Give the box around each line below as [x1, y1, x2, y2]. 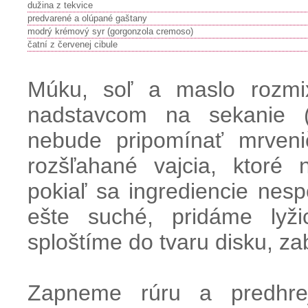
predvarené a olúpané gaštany [27, 13, 147, 23]
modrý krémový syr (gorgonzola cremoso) [27, 26, 193, 36]
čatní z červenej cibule [27, 39, 118, 49]
